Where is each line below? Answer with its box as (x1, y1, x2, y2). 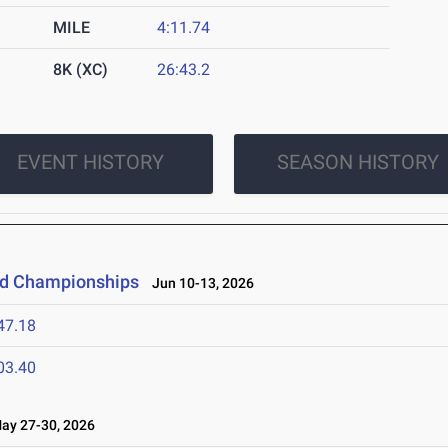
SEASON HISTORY (276, 150, 439, 174)
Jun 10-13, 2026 (143, 275, 255, 291)
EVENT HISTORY (16, 150, 164, 174)
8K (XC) (53, 60, 109, 79)
